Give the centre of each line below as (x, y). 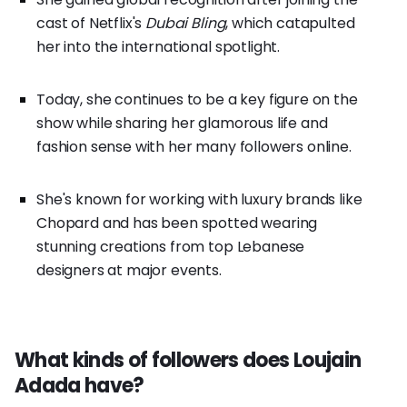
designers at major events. (129, 270)
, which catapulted (290, 23)
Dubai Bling (186, 23)
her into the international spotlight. (159, 46)
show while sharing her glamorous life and (182, 123)
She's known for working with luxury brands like (199, 199)
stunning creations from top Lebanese (171, 246)
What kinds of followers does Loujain (188, 360)
